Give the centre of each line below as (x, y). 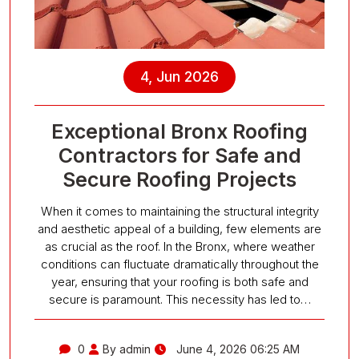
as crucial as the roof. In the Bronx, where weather (179, 246)
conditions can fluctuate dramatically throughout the (179, 264)
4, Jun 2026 (179, 76)
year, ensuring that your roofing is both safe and (179, 281)
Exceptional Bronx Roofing (179, 131)
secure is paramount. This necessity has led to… (179, 299)
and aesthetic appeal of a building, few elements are (179, 228)
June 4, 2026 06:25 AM (236, 349)
